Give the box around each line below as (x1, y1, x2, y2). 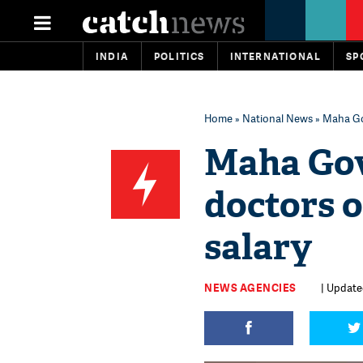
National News (242, 111, 313, 126)
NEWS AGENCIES (204, 280, 297, 295)
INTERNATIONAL (229, 49, 322, 63)
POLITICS (154, 49, 205, 63)
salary (204, 224, 312, 271)
